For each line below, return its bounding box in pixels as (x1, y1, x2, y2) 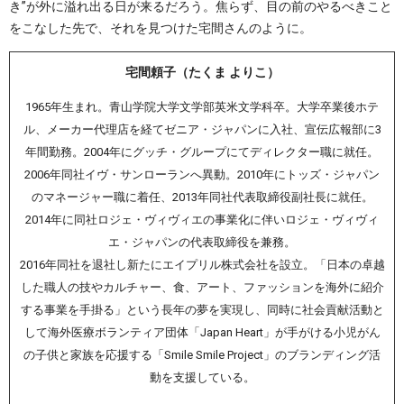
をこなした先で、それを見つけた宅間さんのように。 (9, 21, 312, 36)
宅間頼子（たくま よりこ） (124, 65, 280, 80)
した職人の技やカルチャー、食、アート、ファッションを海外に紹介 (20, 280, 384, 295)
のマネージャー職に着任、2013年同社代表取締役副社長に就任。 (31, 190, 373, 205)
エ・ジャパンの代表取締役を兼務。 (108, 235, 296, 250)
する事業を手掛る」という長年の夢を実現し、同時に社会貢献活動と (20, 303, 384, 317)
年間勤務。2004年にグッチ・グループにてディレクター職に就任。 (25, 145, 379, 160)
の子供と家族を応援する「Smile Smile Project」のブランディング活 (23, 348, 381, 363)
